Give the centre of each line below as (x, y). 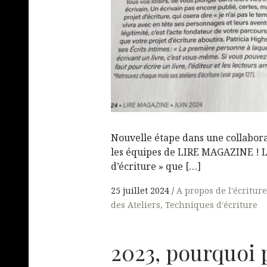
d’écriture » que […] (156, 166)
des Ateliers (136, 205)
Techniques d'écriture (211, 205)
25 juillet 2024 (140, 191)
